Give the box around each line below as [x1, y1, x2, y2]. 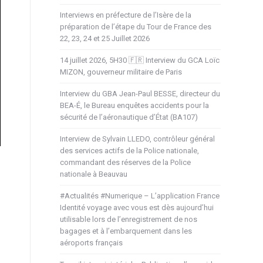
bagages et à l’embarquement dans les [60, 226, 192, 235]
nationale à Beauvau [60, 169, 127, 178]
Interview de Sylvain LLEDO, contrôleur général [60, 134, 215, 143]
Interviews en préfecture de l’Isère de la [60, 10, 191, 19]
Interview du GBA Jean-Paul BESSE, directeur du [60, 89, 220, 98]
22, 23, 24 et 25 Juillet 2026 [60, 33, 150, 43]
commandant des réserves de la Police [60, 157, 191, 167]
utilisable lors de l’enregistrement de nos [60, 214, 197, 224]
